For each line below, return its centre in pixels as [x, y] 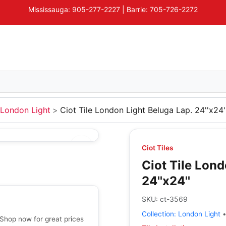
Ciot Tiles [157, 148]
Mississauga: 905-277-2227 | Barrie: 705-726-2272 [113, 9]
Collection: [160, 214]
